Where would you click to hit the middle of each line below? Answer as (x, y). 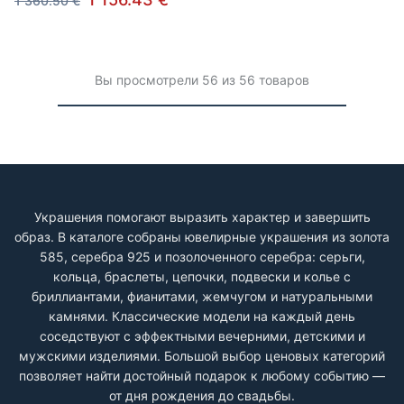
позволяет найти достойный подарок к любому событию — (202, 376)
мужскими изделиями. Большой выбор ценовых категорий (202, 356)
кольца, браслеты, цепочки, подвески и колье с (202, 276)
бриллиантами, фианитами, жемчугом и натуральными (202, 296)
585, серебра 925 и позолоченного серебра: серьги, (202, 257)
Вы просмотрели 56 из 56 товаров (202, 80)
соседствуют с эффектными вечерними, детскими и (202, 336)
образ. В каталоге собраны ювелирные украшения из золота (202, 237)
